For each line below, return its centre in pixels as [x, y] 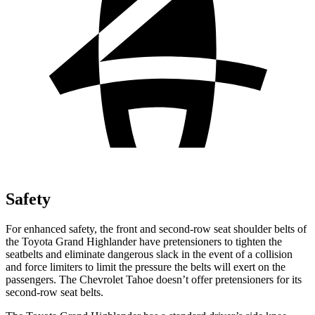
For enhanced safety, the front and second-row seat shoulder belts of [156, 229]
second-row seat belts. [54, 292]
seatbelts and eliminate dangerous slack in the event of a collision [149, 254]
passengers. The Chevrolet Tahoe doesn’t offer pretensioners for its [154, 279]
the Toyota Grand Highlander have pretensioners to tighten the [144, 241]
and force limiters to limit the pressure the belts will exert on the [146, 266]
